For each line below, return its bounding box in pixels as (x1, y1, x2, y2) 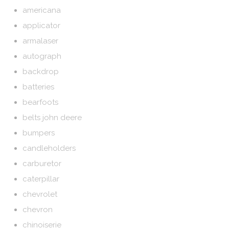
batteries (22, 82, 55, 91)
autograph (22, 52, 62, 61)
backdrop (22, 67, 59, 76)
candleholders (22, 144, 76, 153)
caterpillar (22, 174, 60, 184)
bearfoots (22, 98, 59, 107)
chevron (22, 205, 53, 214)
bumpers (22, 128, 55, 138)
